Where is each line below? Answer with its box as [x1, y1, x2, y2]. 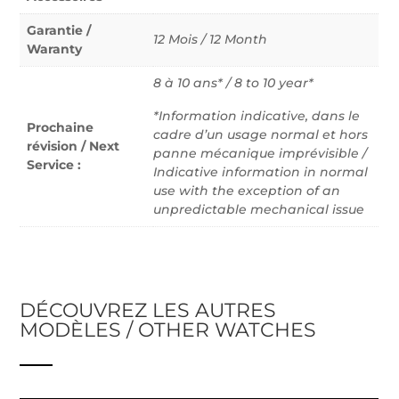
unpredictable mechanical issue [153, 201, 365, 218]
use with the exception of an [153, 183, 341, 199]
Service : [27, 157, 82, 174]
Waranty [27, 41, 83, 58]
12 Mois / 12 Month [153, 31, 268, 48]
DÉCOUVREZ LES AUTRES [20, 298, 277, 323]
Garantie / [27, 22, 92, 39]
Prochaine [27, 119, 94, 136]
